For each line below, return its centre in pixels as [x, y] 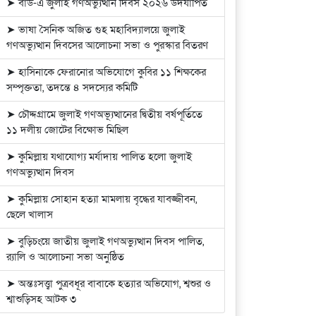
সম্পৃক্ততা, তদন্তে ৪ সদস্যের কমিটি [72, 88]
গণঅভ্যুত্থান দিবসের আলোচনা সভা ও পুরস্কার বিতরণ [108, 45]
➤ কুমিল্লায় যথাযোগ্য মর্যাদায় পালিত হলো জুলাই [99, 157]
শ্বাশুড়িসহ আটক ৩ [42, 299]
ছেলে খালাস [30, 215]
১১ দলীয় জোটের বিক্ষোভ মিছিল [68, 130]
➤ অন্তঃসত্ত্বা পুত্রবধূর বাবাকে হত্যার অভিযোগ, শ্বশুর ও [109, 284]
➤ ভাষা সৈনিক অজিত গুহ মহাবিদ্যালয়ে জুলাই [96, 30]
